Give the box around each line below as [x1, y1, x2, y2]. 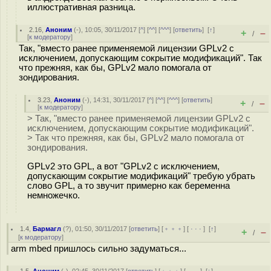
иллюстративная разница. [27, 2, 135, 12]
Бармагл [33, 225, 62, 232]
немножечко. [27, 190, 80, 200]
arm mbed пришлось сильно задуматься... [11, 244, 186, 253]
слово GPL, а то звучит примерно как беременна [27, 180, 230, 191]
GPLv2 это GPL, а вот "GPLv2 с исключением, [27, 161, 220, 171]
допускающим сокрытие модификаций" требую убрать [27, 171, 255, 181]
